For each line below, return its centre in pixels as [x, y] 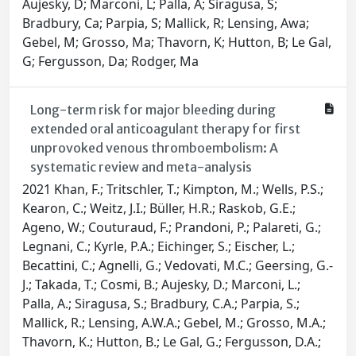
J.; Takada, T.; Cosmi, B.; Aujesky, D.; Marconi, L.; [161, 285]
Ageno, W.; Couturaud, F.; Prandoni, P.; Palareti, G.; [172, 228]
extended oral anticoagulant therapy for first [165, 129]
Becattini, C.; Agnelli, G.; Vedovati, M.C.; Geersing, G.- [178, 266]
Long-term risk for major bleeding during [153, 110]
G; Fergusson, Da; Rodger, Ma [110, 62]
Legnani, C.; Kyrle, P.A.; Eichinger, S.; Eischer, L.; [159, 247]
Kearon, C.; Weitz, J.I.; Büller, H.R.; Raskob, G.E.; [159, 209]
